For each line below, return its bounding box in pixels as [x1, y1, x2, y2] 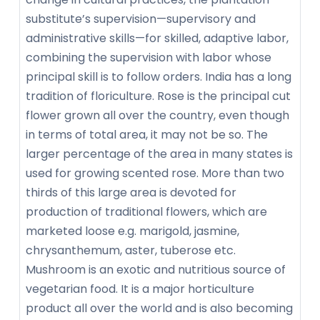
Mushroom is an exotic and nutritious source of [26, 261, 286, 278]
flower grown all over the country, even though [26, 106, 289, 124]
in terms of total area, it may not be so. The [26, 126, 268, 143]
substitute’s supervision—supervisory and [26, 10, 256, 27]
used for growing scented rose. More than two [26, 164, 284, 181]
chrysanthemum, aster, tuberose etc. [26, 241, 236, 259]
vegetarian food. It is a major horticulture [26, 280, 254, 297]
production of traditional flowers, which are [26, 203, 267, 220]
